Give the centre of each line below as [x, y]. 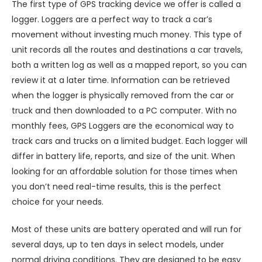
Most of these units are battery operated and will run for [127, 229]
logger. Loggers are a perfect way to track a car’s [112, 19]
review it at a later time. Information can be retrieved [121, 80]
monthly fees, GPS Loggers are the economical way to [123, 125]
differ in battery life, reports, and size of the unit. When [123, 156]
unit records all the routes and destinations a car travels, [127, 49]
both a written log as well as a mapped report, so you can [129, 65]
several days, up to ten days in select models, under [118, 244]
